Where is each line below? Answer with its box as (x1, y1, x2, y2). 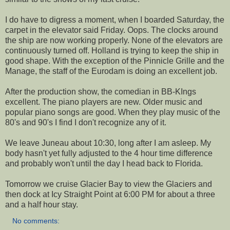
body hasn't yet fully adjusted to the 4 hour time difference (5, 148, 213, 158)
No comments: (12, 216, 60, 225)
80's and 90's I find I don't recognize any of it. (5, 118, 168, 127)
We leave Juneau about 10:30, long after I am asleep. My (5, 138, 211, 147)
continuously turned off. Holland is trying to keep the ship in (5, 46, 219, 55)
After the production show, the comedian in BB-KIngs (5, 87, 196, 96)
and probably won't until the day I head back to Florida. (5, 159, 203, 168)
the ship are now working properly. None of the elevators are (5, 35, 223, 45)
